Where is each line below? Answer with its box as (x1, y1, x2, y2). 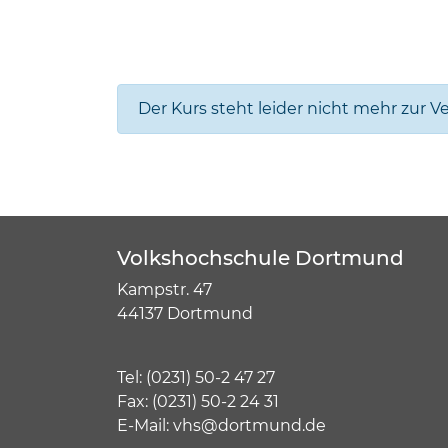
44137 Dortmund (117, 304, 257, 323)
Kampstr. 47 (117, 280, 212, 299)
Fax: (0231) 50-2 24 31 (117, 392, 279, 411)
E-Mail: (117, 416, 173, 435)
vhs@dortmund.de (173, 416, 326, 435)
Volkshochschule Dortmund (117, 246, 404, 270)
